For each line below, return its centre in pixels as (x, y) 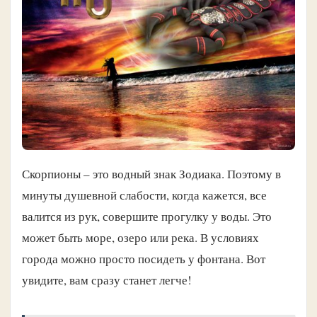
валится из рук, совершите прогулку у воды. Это (147, 216)
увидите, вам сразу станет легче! (107, 279)
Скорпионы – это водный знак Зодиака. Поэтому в (151, 173)
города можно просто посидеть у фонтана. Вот (144, 258)
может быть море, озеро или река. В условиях (140, 237)
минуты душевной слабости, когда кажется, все (144, 195)
